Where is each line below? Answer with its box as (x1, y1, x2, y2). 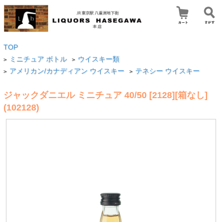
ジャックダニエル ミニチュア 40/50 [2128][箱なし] (3, 90, 208, 100)
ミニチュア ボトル (9, 55, 67, 63)
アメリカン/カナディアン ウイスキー (9, 67, 125, 75)
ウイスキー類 (78, 55, 120, 63)
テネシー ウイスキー (135, 67, 200, 75)
